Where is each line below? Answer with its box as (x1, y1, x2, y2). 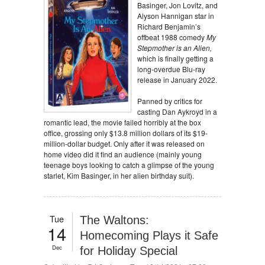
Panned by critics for (137, 96, 202, 106)
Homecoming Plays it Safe (80, 229, 218, 242)
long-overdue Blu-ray (137, 64, 205, 74)
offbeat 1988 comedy (137, 32, 206, 42)
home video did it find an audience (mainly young (44, 149, 202, 159)
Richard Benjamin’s (137, 21, 201, 31)
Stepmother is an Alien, (137, 43, 212, 53)
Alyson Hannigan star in (137, 11, 214, 21)
